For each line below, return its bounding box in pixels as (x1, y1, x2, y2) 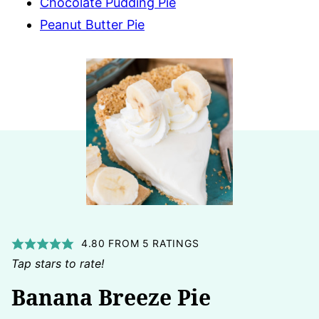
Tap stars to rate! (18, 256, 104, 271)
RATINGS (149, 237, 199, 250)
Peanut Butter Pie (40, 17, 145, 33)
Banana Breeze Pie (11, 283, 211, 313)
